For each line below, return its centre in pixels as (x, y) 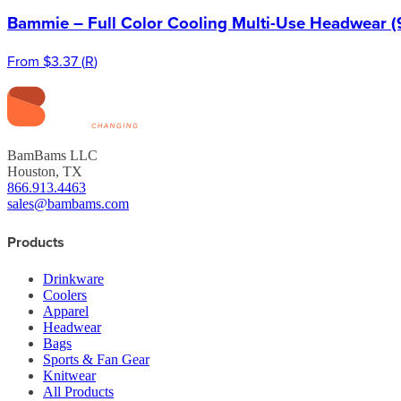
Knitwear (69, 375)
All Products (78, 391)
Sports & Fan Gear (96, 359)
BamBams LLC (52, 156)
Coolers (65, 294)
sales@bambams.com (68, 204)
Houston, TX (45, 172)
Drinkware (73, 278)
